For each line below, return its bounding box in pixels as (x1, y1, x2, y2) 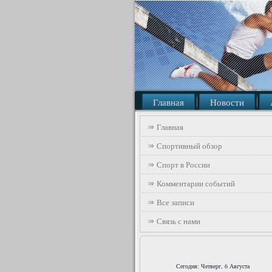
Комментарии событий (157, 178, 235, 189)
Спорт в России (157, 159, 210, 170)
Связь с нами (157, 216, 200, 226)
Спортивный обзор (157, 140, 222, 151)
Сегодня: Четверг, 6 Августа (175, 262, 250, 270)
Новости (210, 96, 244, 108)
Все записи (157, 197, 194, 208)
